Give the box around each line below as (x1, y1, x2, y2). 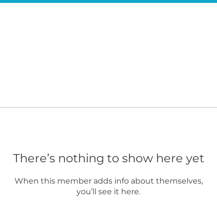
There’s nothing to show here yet (13, 151, 204, 165)
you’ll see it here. (77, 187, 140, 196)
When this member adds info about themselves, (14, 176, 203, 186)
